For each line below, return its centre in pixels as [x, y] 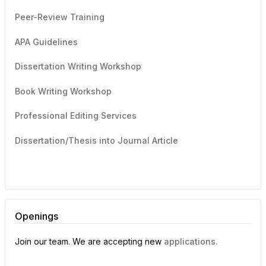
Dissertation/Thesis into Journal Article [96, 140]
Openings [37, 216]
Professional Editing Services [76, 116]
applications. [191, 241]
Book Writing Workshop [63, 91]
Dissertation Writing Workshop [78, 66]
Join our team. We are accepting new [89, 241]
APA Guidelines [46, 42]
